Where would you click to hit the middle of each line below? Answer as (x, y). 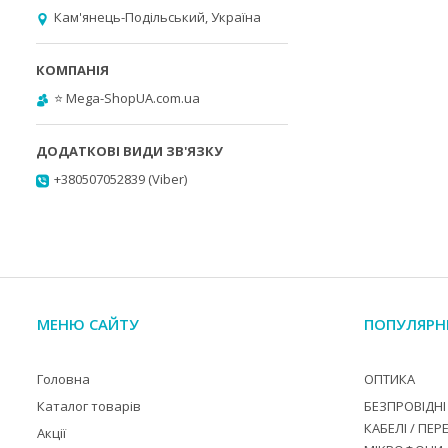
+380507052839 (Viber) (120, 179)
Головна (63, 379)
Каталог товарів (88, 406)
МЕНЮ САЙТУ (87, 324)
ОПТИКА (390, 379)
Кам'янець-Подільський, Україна (157, 17)
